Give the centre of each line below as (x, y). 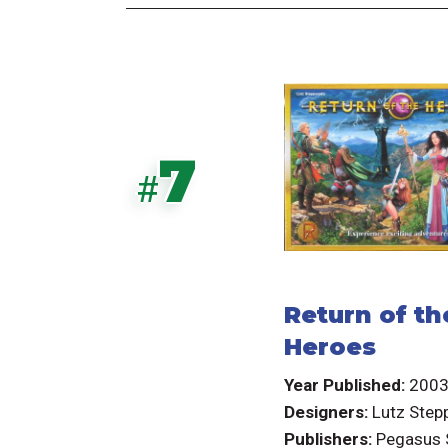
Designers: (325, 412)
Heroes (329, 347)
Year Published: (344, 385)
